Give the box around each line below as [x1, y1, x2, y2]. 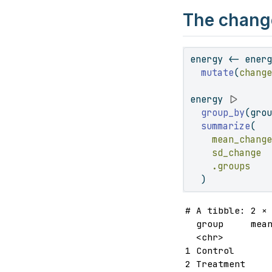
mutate [201, 66, 234, 79]
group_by [201, 106, 245, 119]
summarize [201, 120, 251, 132]
